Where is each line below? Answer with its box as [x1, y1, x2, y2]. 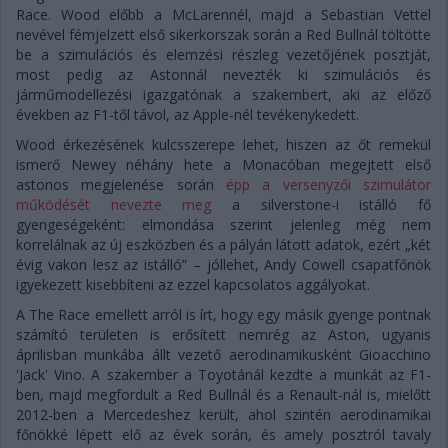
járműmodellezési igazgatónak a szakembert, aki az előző [16, 85, 431, 104]
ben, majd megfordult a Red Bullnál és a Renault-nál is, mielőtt [16, 385, 431, 404]
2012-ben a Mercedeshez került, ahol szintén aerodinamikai [16, 405, 431, 424]
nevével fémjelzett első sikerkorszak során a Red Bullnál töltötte [16, 25, 431, 44]
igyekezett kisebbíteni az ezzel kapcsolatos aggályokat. [16, 275, 370, 294]
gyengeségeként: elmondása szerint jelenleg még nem [16, 215, 431, 234]
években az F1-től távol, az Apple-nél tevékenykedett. [16, 105, 359, 124]
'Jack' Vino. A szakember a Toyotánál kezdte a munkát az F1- [16, 365, 431, 384]
